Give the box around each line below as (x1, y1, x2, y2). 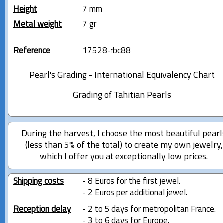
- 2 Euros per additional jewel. (82, 188, 187, 197)
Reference (13, 46, 50, 55)
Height (13, 5, 37, 14)
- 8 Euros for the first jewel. (82, 177, 180, 186)
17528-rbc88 (82, 46, 131, 55)
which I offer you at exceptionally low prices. (40, 152, 208, 162)
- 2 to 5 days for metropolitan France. (82, 205, 216, 214)
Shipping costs (13, 177, 64, 186)
